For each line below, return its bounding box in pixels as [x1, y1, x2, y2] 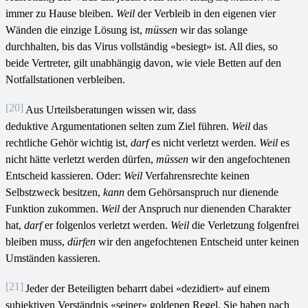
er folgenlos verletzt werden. [42, 219, 170, 231]
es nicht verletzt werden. [148, 136, 259, 148]
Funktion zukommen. [5, 202, 101, 214]
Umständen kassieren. [5, 252, 100, 264]
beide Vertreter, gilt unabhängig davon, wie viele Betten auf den [5, 56, 281, 69]
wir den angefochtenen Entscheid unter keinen [96, 235, 299, 247]
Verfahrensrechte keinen [142, 169, 250, 181]
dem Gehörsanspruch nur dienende [124, 186, 278, 198]
